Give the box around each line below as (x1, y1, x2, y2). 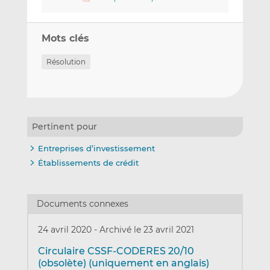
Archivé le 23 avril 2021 (99, 224, 194, 235)
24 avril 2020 (37, 224, 94, 235)
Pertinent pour (31, 121, 97, 132)
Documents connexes (36, 198, 128, 209)
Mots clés (41, 32, 89, 44)
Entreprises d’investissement (37, 143, 155, 153)
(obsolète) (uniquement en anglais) (37, 257, 209, 269)
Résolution (46, 57, 86, 66)
